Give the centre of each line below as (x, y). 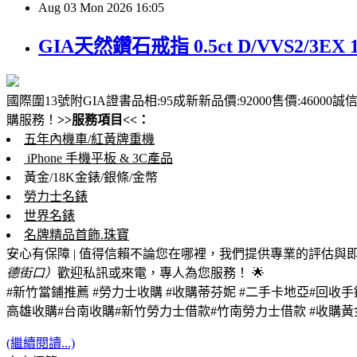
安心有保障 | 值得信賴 (68, 254)
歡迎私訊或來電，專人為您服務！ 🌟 (161, 273)
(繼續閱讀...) (41, 343)
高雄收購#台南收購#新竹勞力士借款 (108, 312)
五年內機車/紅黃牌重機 (89, 139)
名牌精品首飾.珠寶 (76, 235)
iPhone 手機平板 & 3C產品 (98, 159)
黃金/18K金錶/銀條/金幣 (91, 178)
